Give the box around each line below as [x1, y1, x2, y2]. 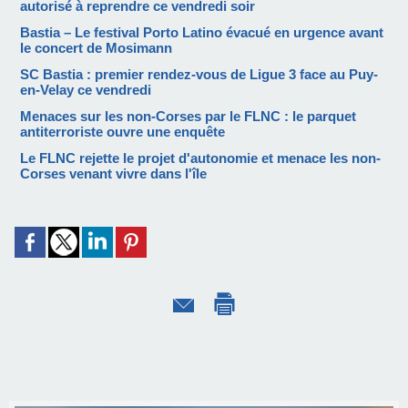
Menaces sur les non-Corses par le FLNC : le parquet [20, 108, 356, 125]
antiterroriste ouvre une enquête [20, 124, 225, 140]
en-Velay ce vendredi [20, 82, 151, 98]
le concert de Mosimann [20, 40, 172, 56]
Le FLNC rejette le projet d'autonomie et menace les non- [20, 150, 381, 167]
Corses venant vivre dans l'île [20, 166, 207, 182]
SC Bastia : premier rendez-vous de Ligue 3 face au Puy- [20, 66, 378, 83]
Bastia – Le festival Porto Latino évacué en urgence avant [20, 25, 383, 41]
